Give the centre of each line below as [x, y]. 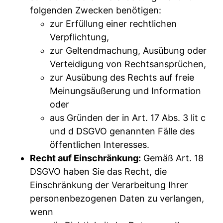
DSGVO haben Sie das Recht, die [98, 171]
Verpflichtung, [79, 37]
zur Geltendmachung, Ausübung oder [128, 50]
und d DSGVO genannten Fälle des [122, 131]
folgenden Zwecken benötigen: [96, 10]
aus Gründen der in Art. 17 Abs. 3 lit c [128, 117]
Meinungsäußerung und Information [125, 91]
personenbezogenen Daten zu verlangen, [117, 198]
